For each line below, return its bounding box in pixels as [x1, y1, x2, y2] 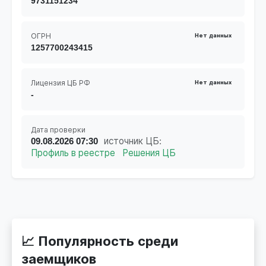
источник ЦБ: [103, 135, 161, 146]
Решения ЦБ [122, 147, 176, 158]
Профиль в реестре [31, 147, 115, 158]
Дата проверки [31, 125, 85, 134]
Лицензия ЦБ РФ [31, 78, 90, 87]
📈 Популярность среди [21, 233, 178, 249]
